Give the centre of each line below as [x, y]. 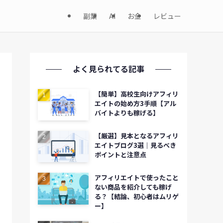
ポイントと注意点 [120, 155]
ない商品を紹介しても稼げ [133, 187]
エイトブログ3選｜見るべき [135, 145]
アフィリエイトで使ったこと [136, 178]
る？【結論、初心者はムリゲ [136, 197]
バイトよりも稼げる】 [127, 113]
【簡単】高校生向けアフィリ [136, 94]
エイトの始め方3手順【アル [135, 103]
